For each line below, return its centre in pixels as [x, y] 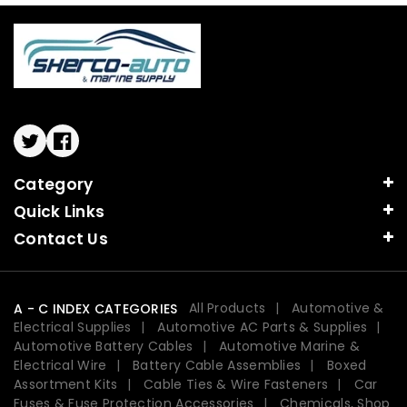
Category [54, 185]
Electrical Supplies [73, 328]
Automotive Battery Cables [104, 347]
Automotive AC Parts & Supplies [263, 328]
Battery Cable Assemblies [217, 366]
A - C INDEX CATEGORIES [96, 309]
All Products [227, 308]
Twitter [55, 149]
